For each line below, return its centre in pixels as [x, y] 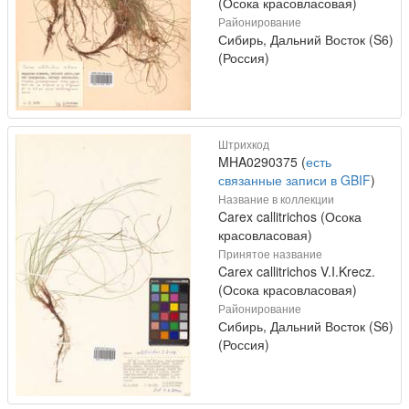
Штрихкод [244, 144]
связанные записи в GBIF [294, 180]
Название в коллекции [276, 199]
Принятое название [270, 254]
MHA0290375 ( [262, 162]
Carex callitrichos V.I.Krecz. [297, 272]
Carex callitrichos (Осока [290, 217]
